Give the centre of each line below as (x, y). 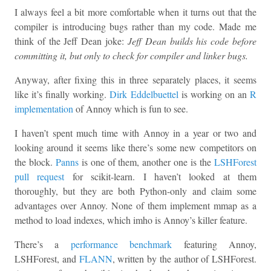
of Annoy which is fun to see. (131, 109)
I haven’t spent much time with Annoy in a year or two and (135, 133)
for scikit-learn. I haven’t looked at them (160, 176)
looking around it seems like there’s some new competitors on (135, 147)
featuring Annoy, (214, 244)
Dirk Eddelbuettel (144, 94)
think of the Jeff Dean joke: (71, 41)
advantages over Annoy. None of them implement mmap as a (135, 205)
